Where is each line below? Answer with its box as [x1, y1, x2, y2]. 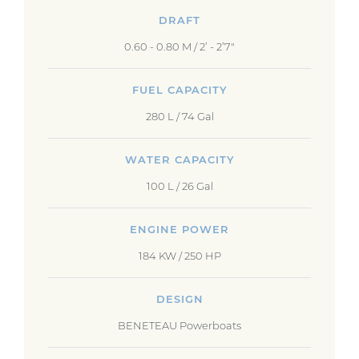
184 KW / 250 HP [138, 249, 221, 262]
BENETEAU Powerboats [118, 319, 241, 332]
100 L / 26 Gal [146, 179, 213, 192]
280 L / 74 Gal [145, 110, 214, 123]
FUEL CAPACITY [131, 83, 228, 96]
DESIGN [155, 292, 204, 305]
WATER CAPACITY [124, 153, 235, 166]
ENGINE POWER [130, 223, 229, 236]
